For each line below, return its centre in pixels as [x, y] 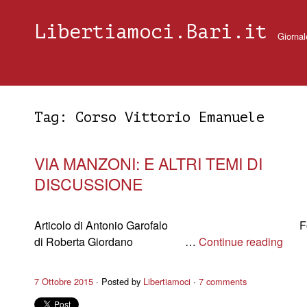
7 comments [223, 281]
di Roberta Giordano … [116, 242]
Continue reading [241, 242]
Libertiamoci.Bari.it [151, 32]
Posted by [122, 281]
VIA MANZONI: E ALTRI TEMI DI [148, 163]
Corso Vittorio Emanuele [170, 118]
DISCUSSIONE [88, 184]
